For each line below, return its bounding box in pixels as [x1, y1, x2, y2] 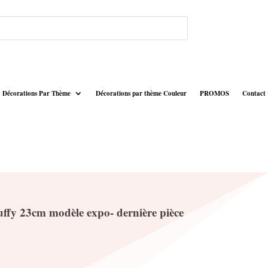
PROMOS [199, 88, 229, 98]
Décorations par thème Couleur [95, 88, 187, 98]
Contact [242, 88, 266, 98]
